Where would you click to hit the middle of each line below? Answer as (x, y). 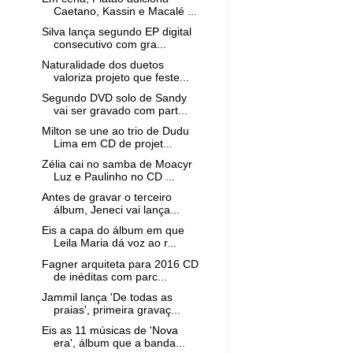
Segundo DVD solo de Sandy (114, 98)
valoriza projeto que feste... (121, 77)
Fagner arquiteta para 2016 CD (120, 264)
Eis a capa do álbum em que (113, 231)
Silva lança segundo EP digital (116, 32)
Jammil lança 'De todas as (107, 297)
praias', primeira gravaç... (117, 310)
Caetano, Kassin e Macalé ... (125, 11)
